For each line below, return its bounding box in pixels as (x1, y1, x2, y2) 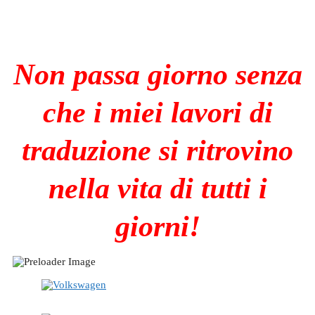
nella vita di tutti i (48, 172, 267, 205)
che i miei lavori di (42, 96, 273, 129)
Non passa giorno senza (13, 58, 302, 91)
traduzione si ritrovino (22, 134, 293, 167)
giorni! (115, 210, 200, 243)
